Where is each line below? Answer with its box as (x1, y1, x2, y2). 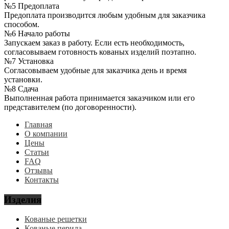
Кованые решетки (25, 215, 87, 224)
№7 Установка (4, 56, 54, 65)
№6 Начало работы (4, 29, 70, 38)
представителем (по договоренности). (4, 102, 136, 111)
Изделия (4, 194, 41, 205)
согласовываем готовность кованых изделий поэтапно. (4, 47, 196, 56)
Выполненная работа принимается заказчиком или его (4, 93, 195, 102)
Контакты (25, 175, 59, 184)
